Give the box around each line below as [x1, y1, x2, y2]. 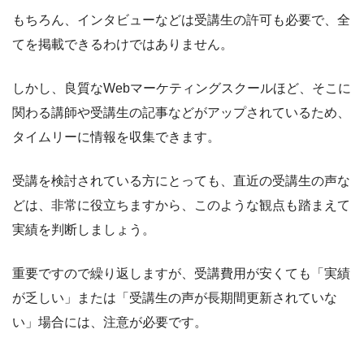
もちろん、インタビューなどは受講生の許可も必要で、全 [12, 13, 350, 28]
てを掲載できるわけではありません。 [12, 37, 233, 52]
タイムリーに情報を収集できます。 [12, 130, 220, 145]
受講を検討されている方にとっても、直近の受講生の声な [12, 174, 350, 188]
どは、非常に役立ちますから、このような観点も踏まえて [12, 198, 350, 213]
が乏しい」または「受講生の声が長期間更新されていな [12, 291, 337, 305]
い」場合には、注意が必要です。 [12, 315, 207, 330]
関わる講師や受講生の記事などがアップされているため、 [12, 106, 350, 120]
